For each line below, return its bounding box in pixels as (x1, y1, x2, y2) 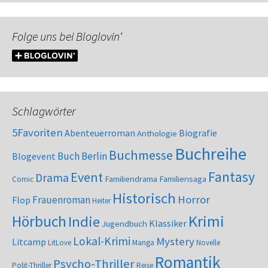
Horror (178, 193, 210, 207)
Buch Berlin (57, 150, 107, 163)
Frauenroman (32, 193, 90, 207)
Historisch (112, 189, 176, 208)
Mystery (156, 234, 194, 249)
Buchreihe (175, 143, 246, 165)
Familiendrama (105, 173, 157, 185)
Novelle (196, 237, 220, 248)
